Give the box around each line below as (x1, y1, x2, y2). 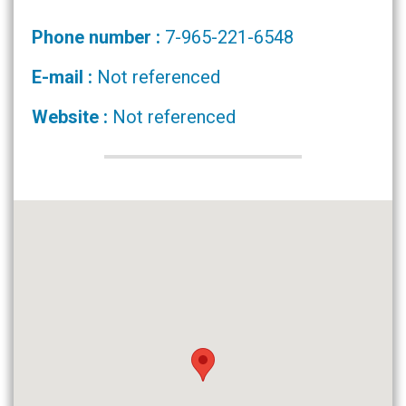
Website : (32, 106, 112, 128)
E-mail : (32, 66, 97, 88)
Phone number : (32, 26, 165, 48)
